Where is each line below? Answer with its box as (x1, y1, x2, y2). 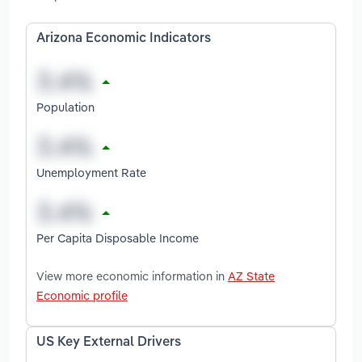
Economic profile (36, 287, 128, 303)
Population (36, 99, 95, 115)
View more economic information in (36, 267, 228, 284)
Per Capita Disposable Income (36, 229, 199, 246)
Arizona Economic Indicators (36, 32, 211, 46)
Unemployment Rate (36, 164, 146, 180)
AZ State (228, 267, 275, 284)
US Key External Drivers (36, 335, 181, 349)
